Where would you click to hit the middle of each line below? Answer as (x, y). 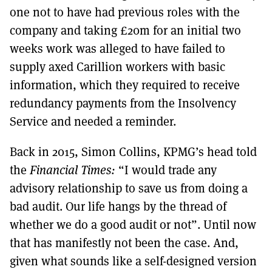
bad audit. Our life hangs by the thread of (118, 206)
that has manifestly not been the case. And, (124, 242)
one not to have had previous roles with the (125, 12)
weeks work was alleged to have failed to (117, 48)
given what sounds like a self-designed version (133, 260)
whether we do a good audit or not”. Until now (133, 224)
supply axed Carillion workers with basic (117, 66)
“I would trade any (166, 169)
